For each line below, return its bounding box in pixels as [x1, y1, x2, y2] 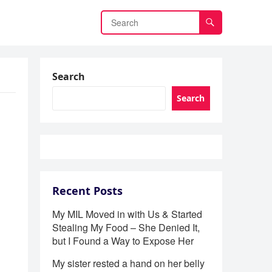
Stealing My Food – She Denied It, [52, 220, 200, 234]
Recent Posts [52, 183, 123, 198]
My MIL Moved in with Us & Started [52, 207, 202, 221]
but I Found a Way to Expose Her [52, 234, 194, 248]
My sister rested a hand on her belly [52, 256, 205, 270]
